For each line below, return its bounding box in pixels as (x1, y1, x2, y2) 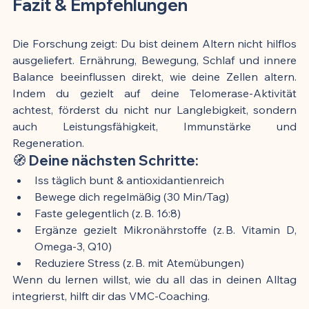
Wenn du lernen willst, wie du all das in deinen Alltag (12, 272, 297, 286)
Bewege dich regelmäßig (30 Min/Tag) (34, 189, 229, 203)
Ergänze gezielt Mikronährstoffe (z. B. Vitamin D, (34, 222, 297, 237)
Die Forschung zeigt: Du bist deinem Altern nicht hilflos (12, 36, 297, 50)
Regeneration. (12, 135, 84, 150)
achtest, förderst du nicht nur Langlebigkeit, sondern (12, 102, 297, 117)
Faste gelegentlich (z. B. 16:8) (34, 206, 181, 220)
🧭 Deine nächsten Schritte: (12, 151, 199, 169)
